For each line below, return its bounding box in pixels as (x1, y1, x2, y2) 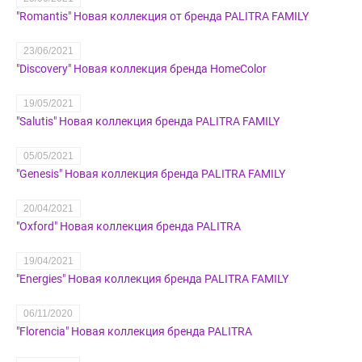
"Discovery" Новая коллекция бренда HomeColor (16, 62, 267, 76)
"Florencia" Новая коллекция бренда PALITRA (16, 325, 252, 339)
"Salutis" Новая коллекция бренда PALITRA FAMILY (16, 115, 280, 128)
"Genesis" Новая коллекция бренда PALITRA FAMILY (16, 167, 285, 181)
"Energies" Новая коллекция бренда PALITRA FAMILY (16, 272, 288, 286)
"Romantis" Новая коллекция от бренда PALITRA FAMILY (16, 10, 309, 23)
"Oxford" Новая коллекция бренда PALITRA (16, 220, 241, 234)
